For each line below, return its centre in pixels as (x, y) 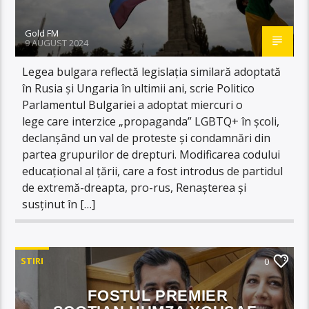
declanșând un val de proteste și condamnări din (147, 138)
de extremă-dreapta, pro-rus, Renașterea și (134, 187)
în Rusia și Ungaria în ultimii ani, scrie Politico (139, 88)
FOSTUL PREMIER (158, 295)
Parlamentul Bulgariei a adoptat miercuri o (133, 104)
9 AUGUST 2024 (57, 42)
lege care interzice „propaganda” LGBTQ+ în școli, (151, 121)
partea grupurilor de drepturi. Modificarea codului (151, 154)
